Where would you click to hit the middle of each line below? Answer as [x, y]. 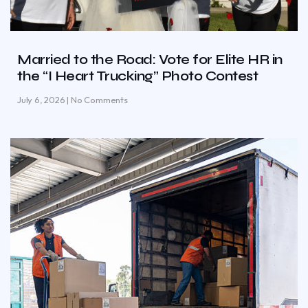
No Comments [98, 100]
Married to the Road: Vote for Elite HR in [150, 60]
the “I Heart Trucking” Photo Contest [137, 76]
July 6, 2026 [42, 100]
